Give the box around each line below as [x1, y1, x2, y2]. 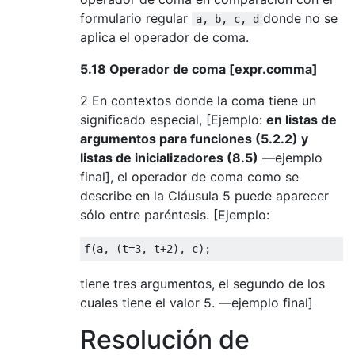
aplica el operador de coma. [80, 29, 249, 45]
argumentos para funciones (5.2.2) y [80, 130, 308, 147]
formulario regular [80, 10, 192, 26]
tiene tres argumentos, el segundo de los [80, 275, 325, 292]
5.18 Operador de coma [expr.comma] [80, 60, 318, 77]
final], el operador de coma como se [80, 168, 299, 185]
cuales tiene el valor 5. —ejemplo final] [80, 294, 313, 311]
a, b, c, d [196, 12, 259, 25]
